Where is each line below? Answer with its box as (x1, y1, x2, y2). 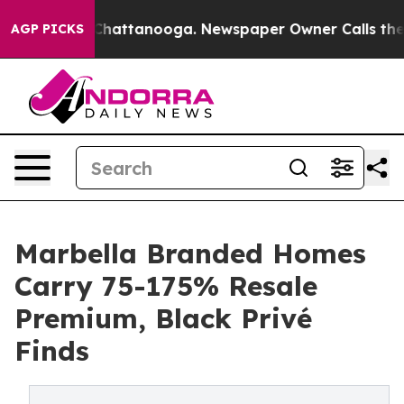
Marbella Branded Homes (14, 236, 366, 271)
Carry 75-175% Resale (14, 269, 317, 303)
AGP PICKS (11, 21, 84, 37)
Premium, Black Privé (14, 301, 312, 335)
